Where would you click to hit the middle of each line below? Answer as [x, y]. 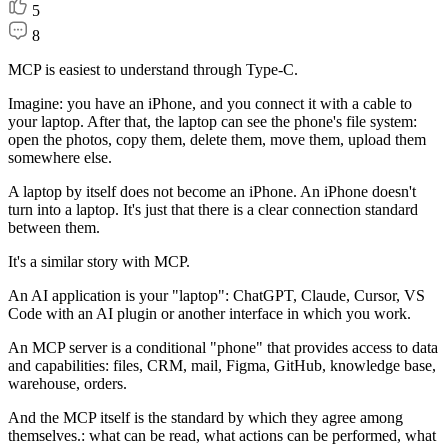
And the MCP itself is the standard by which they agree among [205, 417]
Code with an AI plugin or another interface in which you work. [209, 313]
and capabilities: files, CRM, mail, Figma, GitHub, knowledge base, [222, 365]
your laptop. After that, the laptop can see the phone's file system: [212, 121]
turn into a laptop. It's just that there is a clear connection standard [213, 209]
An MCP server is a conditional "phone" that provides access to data [223, 347]
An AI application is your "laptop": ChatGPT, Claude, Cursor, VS [216, 295]
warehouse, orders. [67, 383]
